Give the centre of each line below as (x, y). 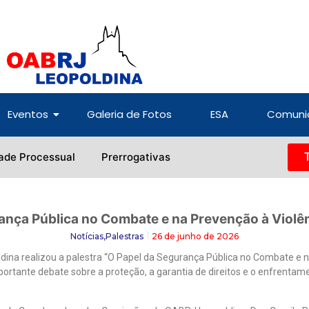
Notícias (87, 237)
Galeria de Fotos (129, 114)
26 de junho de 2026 (195, 237)
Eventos (28, 114)
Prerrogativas (136, 157)
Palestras (124, 237)
